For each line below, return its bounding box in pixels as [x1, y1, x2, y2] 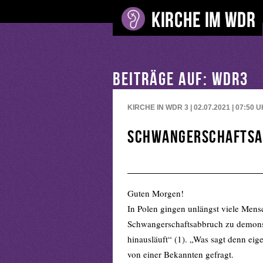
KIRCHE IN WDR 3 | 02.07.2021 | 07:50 [127, 103, 256, 112]
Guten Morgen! [127, 187, 184, 199]
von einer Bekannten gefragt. [127, 248, 234, 260]
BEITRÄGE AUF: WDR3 [113, 69, 252, 88]
